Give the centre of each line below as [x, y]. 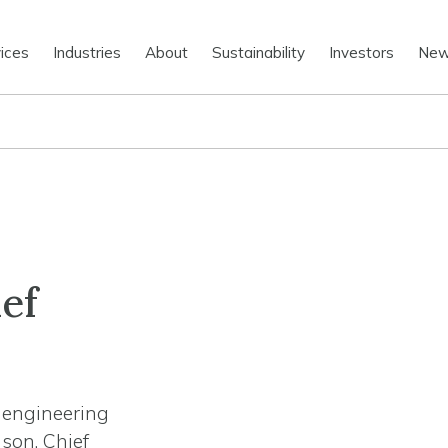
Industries [87, 52]
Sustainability [259, 52]
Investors [362, 52]
